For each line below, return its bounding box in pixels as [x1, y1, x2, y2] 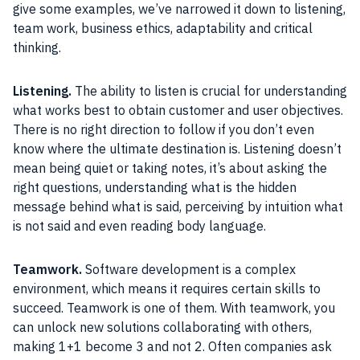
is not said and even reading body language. [13, 218, 266, 235]
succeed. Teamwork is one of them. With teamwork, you [13, 300, 335, 317]
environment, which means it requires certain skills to [13, 280, 321, 297]
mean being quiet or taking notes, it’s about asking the [13, 160, 327, 177]
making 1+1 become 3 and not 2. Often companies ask [13, 338, 332, 355]
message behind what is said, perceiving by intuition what [13, 198, 343, 215]
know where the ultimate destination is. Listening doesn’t [13, 141, 342, 157]
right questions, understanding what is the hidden [13, 179, 297, 196]
